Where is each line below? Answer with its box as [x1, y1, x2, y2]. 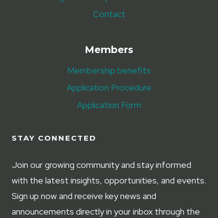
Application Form [77, 99, 141, 111]
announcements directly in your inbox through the [12, 206, 200, 217]
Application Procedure [67, 82, 151, 93]
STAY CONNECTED [12, 133, 96, 143]
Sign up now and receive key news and [12, 190, 156, 201]
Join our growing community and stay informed [12, 159, 191, 170]
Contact [92, 8, 126, 20]
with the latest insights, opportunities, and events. [12, 175, 206, 186]
